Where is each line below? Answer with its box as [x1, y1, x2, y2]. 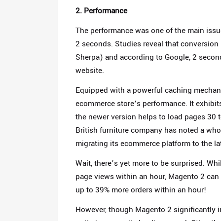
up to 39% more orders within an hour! [75, 184, 207, 195]
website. [75, 65, 104, 76]
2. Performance [75, 5, 127, 16]
